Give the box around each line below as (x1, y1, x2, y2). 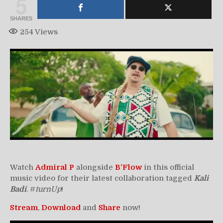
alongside (74, 162, 115, 172)
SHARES (10, 15, 32, 22)
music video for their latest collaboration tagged (10, 173, 194, 183)
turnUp (35, 184, 61, 194)
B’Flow (115, 162, 142, 172)
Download (41, 203, 81, 212)
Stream (10, 203, 38, 212)
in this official (142, 162, 194, 172)
